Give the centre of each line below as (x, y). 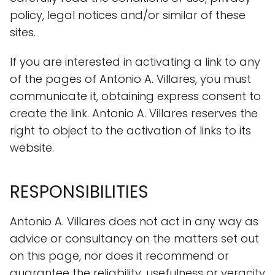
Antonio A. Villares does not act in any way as (134, 221)
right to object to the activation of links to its (130, 130)
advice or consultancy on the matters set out (134, 238)
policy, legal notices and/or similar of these (128, 15)
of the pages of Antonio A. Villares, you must (130, 79)
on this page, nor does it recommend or (119, 256)
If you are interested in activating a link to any (135, 62)
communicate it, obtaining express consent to (135, 96)
